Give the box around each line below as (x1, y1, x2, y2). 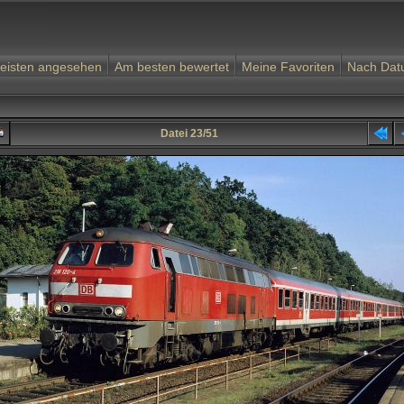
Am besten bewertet (115, 60, 229, 74)
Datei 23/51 (160, 127, 218, 140)
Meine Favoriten (242, 60, 335, 74)
